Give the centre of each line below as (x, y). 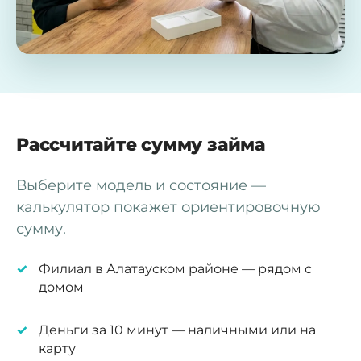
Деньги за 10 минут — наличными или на (177, 330)
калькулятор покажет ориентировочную (168, 207)
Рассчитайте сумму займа (141, 144)
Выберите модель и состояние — (141, 185)
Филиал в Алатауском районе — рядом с (175, 268)
